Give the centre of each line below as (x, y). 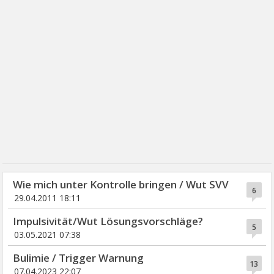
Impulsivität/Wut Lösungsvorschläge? (108, 221)
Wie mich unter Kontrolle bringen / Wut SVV (121, 184)
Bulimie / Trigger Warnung (79, 258)
